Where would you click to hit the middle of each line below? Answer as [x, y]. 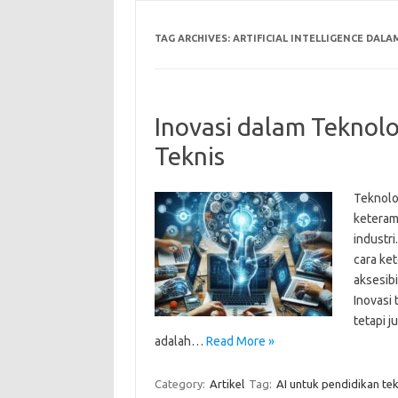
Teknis [189, 155]
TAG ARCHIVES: [193, 38]
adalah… [180, 341]
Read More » [240, 341]
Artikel [227, 383]
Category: [181, 383]
